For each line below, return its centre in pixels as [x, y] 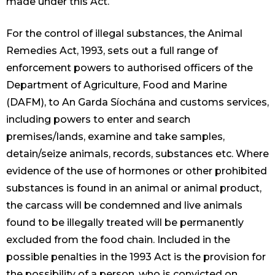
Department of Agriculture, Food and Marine [117, 85]
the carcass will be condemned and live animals [124, 206]
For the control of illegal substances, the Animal [124, 34]
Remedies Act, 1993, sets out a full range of [112, 51]
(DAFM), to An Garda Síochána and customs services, [137, 103]
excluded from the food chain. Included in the [118, 240]
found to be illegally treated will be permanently [125, 223]
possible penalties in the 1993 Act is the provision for [136, 257]
